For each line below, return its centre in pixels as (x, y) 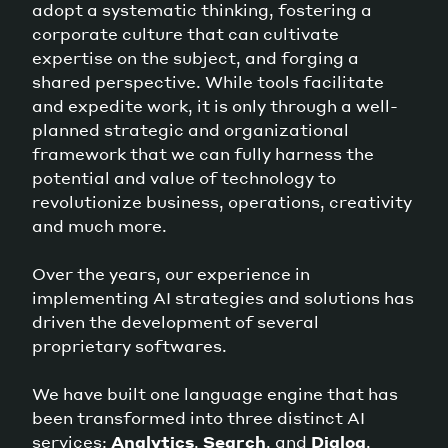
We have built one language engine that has (215, 393)
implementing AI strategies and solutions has (223, 297)
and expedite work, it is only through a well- (215, 105)
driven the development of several (175, 321)
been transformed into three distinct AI (198, 417)
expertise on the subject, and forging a (195, 57)
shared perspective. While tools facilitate (208, 81)
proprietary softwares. (129, 345)
